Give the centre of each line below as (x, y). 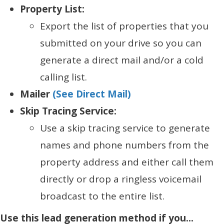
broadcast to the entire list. (102, 196)
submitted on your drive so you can (121, 43)
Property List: (52, 9)
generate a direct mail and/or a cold (122, 60)
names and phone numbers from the (124, 145)
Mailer (36, 94)
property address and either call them (127, 162)
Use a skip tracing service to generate (125, 128)
